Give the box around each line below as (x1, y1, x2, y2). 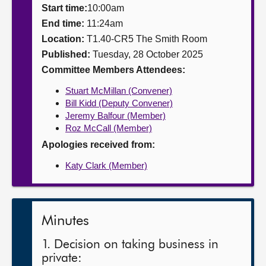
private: (42, 252, 82, 265)
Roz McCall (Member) (65, 123, 152, 133)
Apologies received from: (42, 140, 155, 150)
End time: (42, 18, 87, 28)
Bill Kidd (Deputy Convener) (65, 98, 173, 108)
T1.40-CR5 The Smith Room (84, 34, 207, 44)
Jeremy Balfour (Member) (65, 110, 166, 121)
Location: (42, 34, 84, 44)
